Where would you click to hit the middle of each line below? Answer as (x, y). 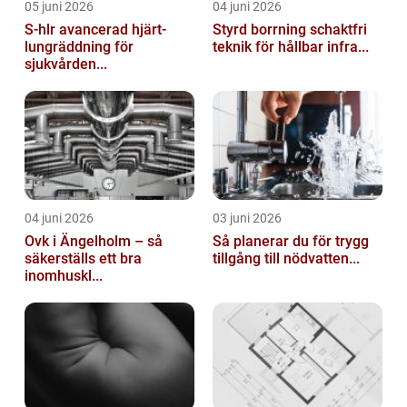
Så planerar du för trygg (291, 241)
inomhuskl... (64, 275)
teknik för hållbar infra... (291, 46)
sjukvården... (66, 64)
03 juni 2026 (247, 218)
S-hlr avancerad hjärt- (42, 29)
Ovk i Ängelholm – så (94, 241)
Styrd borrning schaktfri (261, 29)
